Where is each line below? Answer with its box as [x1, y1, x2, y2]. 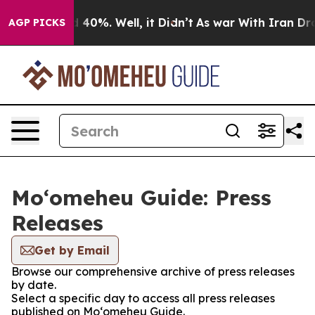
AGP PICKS [8, 16, 65, 29]
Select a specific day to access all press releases [11, 291, 275, 305]
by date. [11, 278, 56, 292]
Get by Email [34, 243, 110, 257]
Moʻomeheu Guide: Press [11, 184, 271, 211]
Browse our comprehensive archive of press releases [11, 264, 295, 278]
